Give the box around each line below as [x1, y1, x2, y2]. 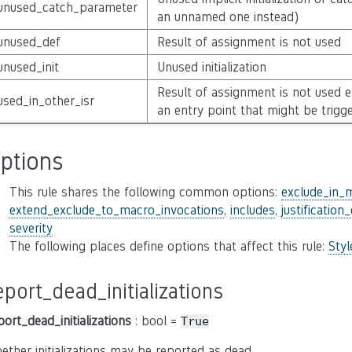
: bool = [131, 313, 181, 328]
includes [230, 203, 275, 218]
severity [9, 221, 53, 236]
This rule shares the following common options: [9, 185, 281, 200]
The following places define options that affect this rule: [9, 239, 328, 254]
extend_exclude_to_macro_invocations [9, 203, 224, 218]
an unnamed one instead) [156, 9, 299, 24]
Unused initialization [156, 60, 266, 75]
